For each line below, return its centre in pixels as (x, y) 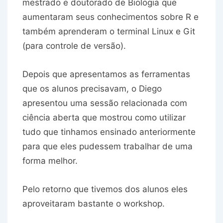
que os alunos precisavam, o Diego (92, 89)
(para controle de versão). (74, 46)
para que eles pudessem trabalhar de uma (108, 147)
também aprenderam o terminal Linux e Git (109, 32)
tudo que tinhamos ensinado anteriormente (109, 132)
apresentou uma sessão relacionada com (105, 103)
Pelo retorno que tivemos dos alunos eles (105, 189)
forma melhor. (50, 161)
